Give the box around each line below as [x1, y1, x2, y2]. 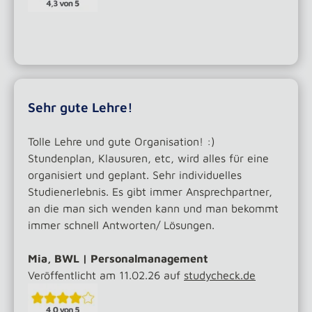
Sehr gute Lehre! [28, 100, 133, 115]
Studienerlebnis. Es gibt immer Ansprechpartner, [28, 185, 272, 198]
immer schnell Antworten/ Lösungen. [28, 219, 214, 231]
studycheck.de [184, 269, 256, 281]
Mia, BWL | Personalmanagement [28, 252, 208, 265]
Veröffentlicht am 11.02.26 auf [28, 269, 184, 281]
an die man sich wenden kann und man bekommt [28, 202, 279, 214]
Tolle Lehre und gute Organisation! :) [28, 135, 215, 148]
